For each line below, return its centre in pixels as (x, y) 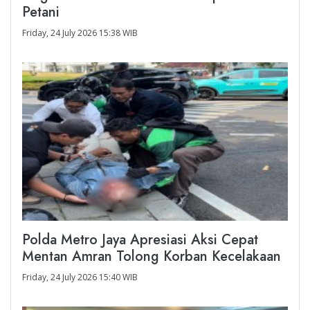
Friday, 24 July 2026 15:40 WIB (80, 277)
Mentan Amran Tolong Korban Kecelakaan (152, 257)
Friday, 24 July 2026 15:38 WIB (80, 33)
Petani (41, 12)
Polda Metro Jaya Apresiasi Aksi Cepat (140, 240)
